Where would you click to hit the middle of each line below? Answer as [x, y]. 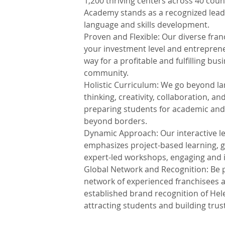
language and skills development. [147, 25]
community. [106, 73]
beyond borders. [116, 121]
